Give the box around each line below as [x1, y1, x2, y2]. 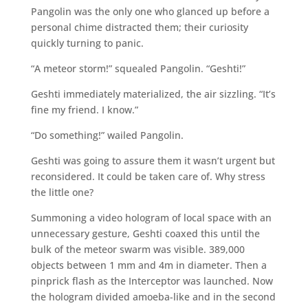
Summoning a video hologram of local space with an [30, 210, 272, 224]
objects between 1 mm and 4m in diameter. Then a [30, 258, 267, 272]
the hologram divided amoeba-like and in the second [30, 289, 276, 303]
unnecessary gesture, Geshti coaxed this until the [30, 226, 260, 240]
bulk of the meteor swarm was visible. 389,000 [30, 242, 245, 256]
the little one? [30, 185, 93, 199]
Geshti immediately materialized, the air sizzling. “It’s [30, 87, 276, 100]
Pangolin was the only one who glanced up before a [30, 4, 269, 18]
